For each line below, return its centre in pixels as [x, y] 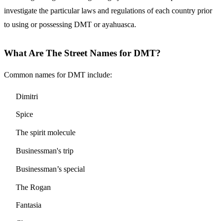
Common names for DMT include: [58, 74]
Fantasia [29, 205]
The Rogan [33, 187]
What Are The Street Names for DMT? [82, 53]
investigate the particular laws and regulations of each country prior [108, 11]
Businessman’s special [50, 169]
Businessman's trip [45, 151]
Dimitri [27, 96]
